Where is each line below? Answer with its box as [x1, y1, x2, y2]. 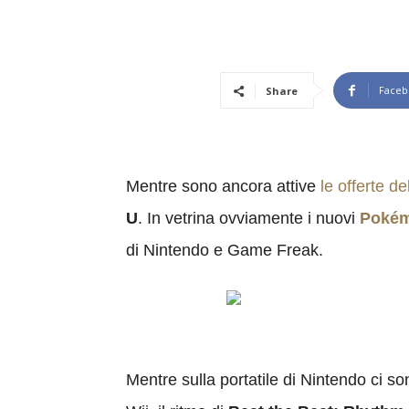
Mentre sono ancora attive [126, 177, 320, 195]
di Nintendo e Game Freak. [126, 241, 323, 259]
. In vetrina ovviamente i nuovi [138, 209, 360, 227]
